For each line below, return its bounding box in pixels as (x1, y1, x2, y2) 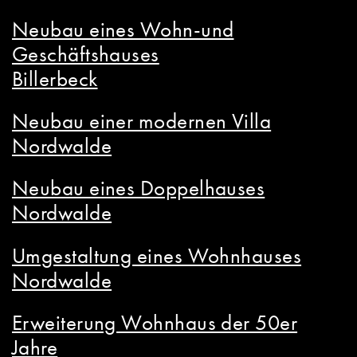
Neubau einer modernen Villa (12, 107, 272, 135)
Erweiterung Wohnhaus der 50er (12, 308, 298, 337)
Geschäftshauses (12, 39, 159, 68)
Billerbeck (12, 64, 98, 92)
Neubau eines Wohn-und (12, 14, 234, 43)
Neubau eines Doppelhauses (12, 174, 265, 202)
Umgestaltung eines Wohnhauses (12, 241, 302, 269)
